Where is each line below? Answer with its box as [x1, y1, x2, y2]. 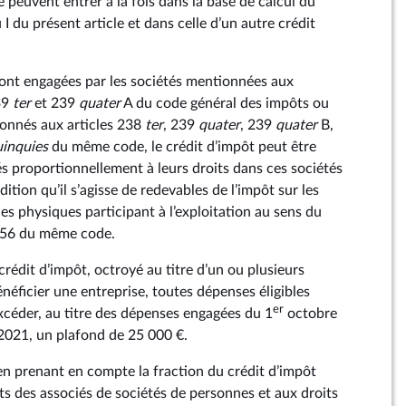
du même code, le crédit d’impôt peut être [48, 140, 316, 154]
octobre [284, 306, 337, 321]
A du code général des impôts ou [121, 96, 329, 111]
